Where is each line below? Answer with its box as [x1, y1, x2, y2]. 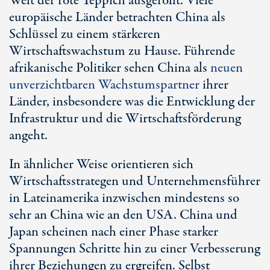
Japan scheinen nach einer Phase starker [9, 222, 218, 242]
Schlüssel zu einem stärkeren [9, 25, 160, 44]
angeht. [9, 126, 48, 145]
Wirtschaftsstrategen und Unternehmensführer [9, 172, 260, 191]
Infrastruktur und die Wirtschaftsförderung [9, 109, 241, 128]
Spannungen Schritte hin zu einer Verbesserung [9, 239, 260, 259]
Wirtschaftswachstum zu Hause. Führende [9, 42, 235, 61]
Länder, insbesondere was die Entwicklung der [9, 92, 255, 111]
